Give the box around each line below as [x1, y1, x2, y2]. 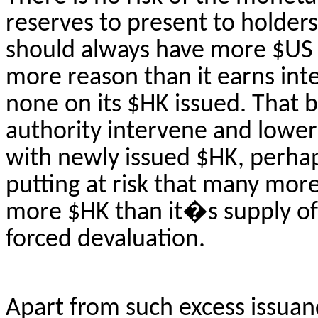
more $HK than [6, 199, 168, 226]
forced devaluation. [6, 226, 205, 253]
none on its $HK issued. [6, 92, 252, 118]
